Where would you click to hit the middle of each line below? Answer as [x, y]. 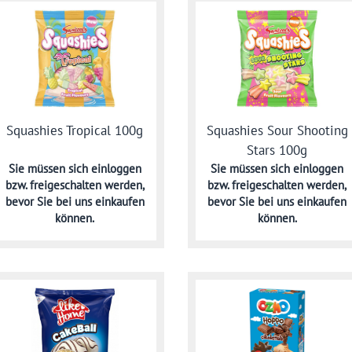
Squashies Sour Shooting [277, 131]
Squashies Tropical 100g [75, 131]
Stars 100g [277, 150]
